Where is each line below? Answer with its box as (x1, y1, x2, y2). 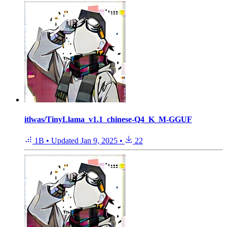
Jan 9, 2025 (81, 136, 118, 145)
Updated (51, 136, 81, 145)
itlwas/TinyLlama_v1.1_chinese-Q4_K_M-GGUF (24, 115, 192, 124)
